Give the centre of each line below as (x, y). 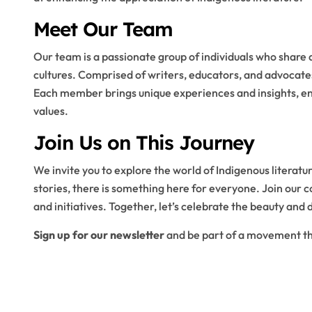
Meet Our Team (103, 29)
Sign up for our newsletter (99, 235)
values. (51, 111)
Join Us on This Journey (144, 142)
